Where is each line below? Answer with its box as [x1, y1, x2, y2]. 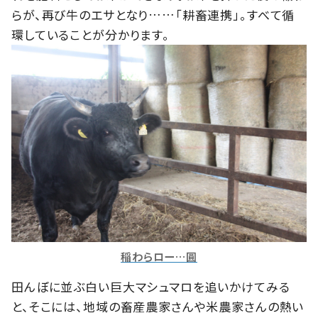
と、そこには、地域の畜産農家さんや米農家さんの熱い [11, 297, 305, 315]
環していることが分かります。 [11, 26, 170, 44]
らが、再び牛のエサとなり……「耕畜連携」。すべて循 [11, 6, 295, 24]
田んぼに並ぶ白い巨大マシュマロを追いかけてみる [11, 277, 290, 295]
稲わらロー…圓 [121, 248, 197, 264]
